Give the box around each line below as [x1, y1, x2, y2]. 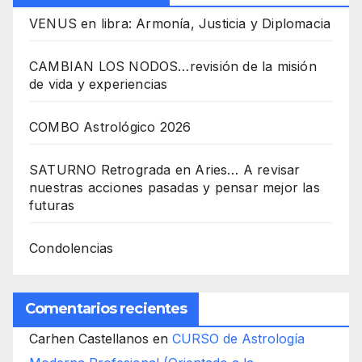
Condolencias [29, 239, 114, 256]
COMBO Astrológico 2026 [29, 118, 192, 135]
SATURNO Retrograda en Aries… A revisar [29, 161, 301, 178]
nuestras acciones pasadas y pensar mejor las [29, 179, 320, 196]
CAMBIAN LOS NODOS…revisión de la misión [29, 57, 317, 74]
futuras [29, 196, 75, 213]
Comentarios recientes [25, 300, 187, 318]
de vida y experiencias [29, 75, 168, 92]
